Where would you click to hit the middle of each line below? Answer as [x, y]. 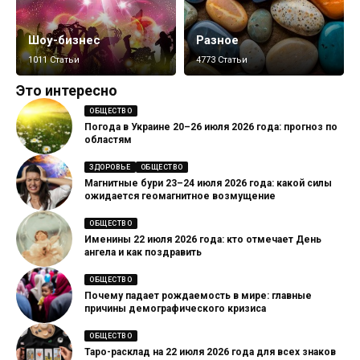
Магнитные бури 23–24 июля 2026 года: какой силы [208, 184]
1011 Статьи [54, 59]
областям [108, 140]
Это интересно [67, 90]
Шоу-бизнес [64, 40]
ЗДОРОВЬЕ [110, 167]
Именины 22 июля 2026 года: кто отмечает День [203, 240]
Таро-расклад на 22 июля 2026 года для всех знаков [210, 352]
